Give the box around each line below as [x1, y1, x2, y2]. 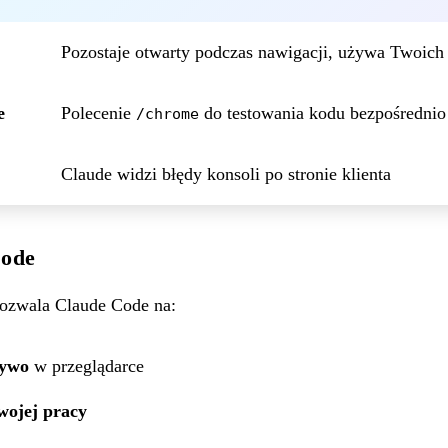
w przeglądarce [29, 355, 144, 376]
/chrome [136, 104, 199, 122]
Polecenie [61, 102, 136, 123]
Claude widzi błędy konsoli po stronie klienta [61, 163, 391, 184]
